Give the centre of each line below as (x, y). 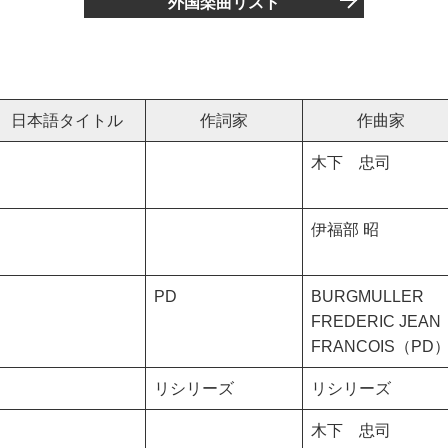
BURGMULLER (367, 297)
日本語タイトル (67, 121)
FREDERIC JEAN (376, 322)
